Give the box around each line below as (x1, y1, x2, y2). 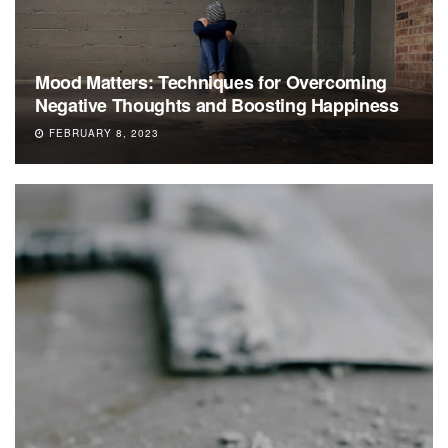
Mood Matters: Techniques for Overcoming (35, 68, 387, 95)
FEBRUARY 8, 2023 (45, 125, 159, 140)
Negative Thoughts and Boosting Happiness (35, 91, 399, 118)
